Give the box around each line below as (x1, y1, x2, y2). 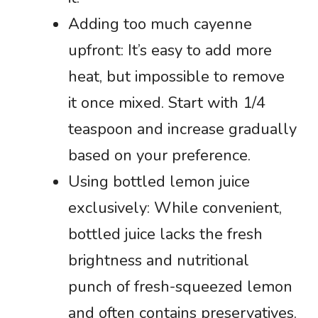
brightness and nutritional (68, 249, 249, 271)
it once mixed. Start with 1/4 (68, 92, 265, 114)
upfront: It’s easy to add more (68, 39, 272, 61)
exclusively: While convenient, (68, 197, 282, 219)
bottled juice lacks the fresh (68, 223, 263, 245)
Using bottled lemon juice (68, 170, 250, 192)
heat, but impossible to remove (68, 65, 285, 87)
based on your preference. (68, 144, 251, 166)
